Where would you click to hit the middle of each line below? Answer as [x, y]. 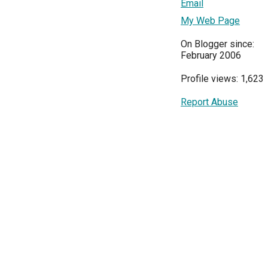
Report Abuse [209, 102]
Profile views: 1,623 [222, 79]
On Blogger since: [217, 44]
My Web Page [210, 21]
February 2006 [211, 55]
